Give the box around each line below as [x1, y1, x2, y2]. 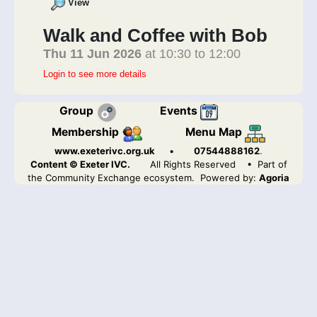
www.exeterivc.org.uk [54, 144, 155, 156]
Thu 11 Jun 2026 [43, 47, 142, 61]
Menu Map [185, 125, 245, 139]
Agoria [259, 171, 289, 183]
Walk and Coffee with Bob [43, 25, 267, 46]
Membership [51, 125, 122, 139]
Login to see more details [43, 69, 152, 79]
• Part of [246, 158, 287, 170]
